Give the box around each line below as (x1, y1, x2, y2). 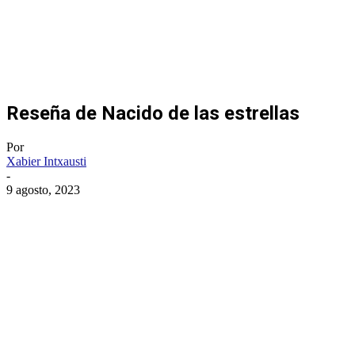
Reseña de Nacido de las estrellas (6, 101, 300, 124)
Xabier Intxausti (6, 154, 86, 168)
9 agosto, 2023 (6, 182, 80, 197)
